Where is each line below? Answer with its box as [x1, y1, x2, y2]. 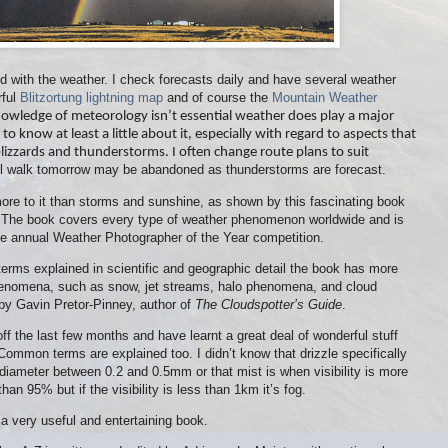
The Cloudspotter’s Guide [195, 296, 342, 312]
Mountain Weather [272, 90, 377, 106]
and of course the [163, 90, 272, 106]
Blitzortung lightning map [20, 90, 163, 106]
